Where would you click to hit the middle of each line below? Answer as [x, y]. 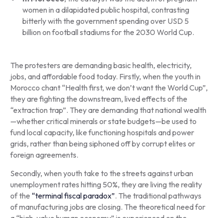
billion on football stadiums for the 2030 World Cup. [108, 32]
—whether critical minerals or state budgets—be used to [103, 121]
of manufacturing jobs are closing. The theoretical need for [108, 207]
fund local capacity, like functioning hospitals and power [102, 132]
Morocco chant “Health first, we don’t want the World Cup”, [109, 87]
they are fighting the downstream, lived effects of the [99, 99]
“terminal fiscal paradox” [72, 195]
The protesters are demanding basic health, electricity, [101, 65]
